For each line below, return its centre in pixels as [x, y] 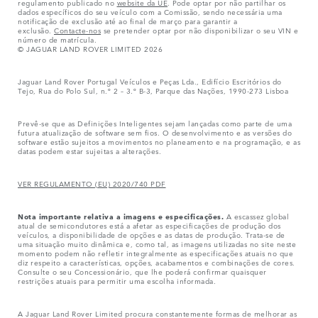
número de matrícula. [57, 39]
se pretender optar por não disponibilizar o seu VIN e [199, 29]
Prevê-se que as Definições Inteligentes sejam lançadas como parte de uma [155, 122]
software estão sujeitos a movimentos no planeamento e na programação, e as [159, 141]
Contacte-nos [77, 29]
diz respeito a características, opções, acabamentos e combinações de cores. [157, 262]
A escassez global [257, 215]
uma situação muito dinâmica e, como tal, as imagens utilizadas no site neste [157, 243]
